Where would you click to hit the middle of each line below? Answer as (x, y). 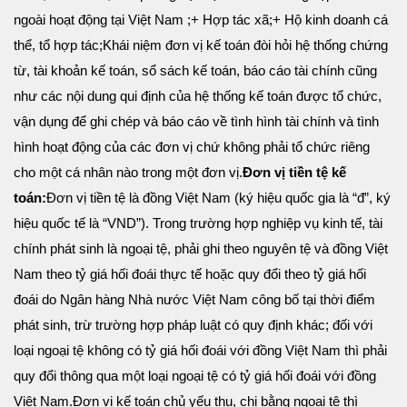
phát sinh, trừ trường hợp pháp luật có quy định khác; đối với (193, 325)
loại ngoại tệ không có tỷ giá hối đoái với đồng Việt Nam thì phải (200, 351)
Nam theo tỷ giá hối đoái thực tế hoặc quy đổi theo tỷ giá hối (190, 274)
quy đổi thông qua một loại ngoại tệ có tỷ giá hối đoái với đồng (195, 376)
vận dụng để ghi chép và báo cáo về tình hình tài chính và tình (196, 122)
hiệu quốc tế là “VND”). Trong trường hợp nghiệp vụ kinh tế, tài (198, 223)
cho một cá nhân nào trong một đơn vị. (128, 173)
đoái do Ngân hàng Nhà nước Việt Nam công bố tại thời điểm (194, 300)
